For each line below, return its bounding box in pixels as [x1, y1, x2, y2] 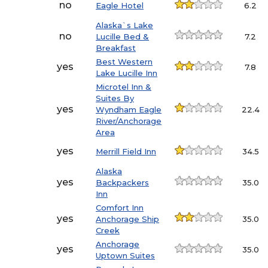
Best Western [96, 57, 153, 67]
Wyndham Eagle [96, 105, 162, 115]
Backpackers [96, 178, 150, 188]
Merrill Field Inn [96, 147, 157, 157]
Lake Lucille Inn [96, 68, 158, 78]
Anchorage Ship [96, 214, 160, 224]
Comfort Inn [96, 203, 144, 213]
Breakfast [96, 43, 136, 53]
